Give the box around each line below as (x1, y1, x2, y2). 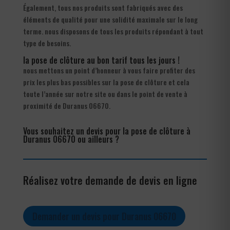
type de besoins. (23, 37, 71, 48)
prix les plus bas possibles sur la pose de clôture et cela (23, 76, 189, 87)
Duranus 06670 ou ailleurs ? (23, 132, 119, 145)
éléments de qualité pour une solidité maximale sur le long (23, 13, 198, 25)
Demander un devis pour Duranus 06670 (32, 209, 176, 223)
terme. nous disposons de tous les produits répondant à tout (23, 25, 203, 36)
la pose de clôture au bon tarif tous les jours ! (23, 53, 180, 66)
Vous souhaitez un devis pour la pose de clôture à (23, 124, 190, 137)
